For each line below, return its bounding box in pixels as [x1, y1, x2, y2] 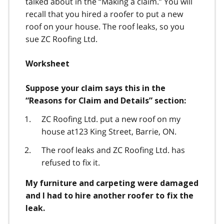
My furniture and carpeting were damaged [25, 178, 198, 188]
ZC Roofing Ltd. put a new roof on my [41, 113, 180, 124]
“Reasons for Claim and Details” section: [25, 95, 186, 105]
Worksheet [25, 58, 69, 68]
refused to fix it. [41, 156, 100, 168]
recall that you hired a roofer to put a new [25, 8, 183, 19]
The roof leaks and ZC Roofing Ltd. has [41, 144, 185, 155]
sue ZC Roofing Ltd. [25, 33, 97, 44]
